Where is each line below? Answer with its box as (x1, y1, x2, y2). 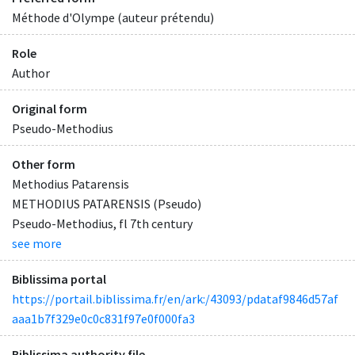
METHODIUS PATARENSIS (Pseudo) (12, 196, 201, 212)
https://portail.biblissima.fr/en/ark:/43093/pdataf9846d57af (12, 291, 338, 307)
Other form (12, 156, 75, 173)
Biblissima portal (12, 271, 106, 288)
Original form (12, 100, 87, 116)
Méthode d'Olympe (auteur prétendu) (12, 9, 214, 25)
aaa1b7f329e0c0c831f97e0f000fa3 (12, 311, 195, 327)
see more (12, 235, 62, 252)
